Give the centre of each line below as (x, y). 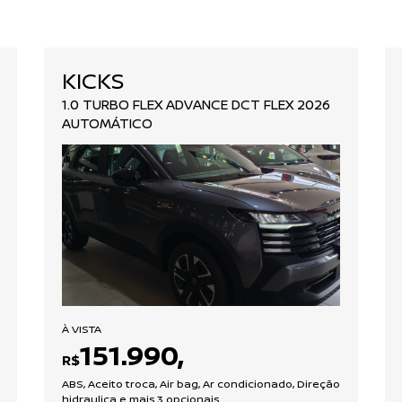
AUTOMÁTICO (107, 123)
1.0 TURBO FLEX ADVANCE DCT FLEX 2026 (196, 104)
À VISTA (82, 328)
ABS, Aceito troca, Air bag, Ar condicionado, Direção (201, 383)
